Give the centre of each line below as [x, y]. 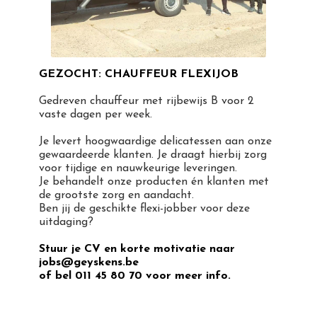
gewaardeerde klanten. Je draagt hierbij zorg [153, 155]
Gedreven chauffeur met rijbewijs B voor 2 [146, 102]
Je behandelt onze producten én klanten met [154, 182]
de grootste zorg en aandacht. [116, 196]
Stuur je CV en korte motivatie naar [137, 249]
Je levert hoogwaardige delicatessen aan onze [155, 142]
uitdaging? [66, 223]
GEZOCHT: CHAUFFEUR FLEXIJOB [139, 75]
